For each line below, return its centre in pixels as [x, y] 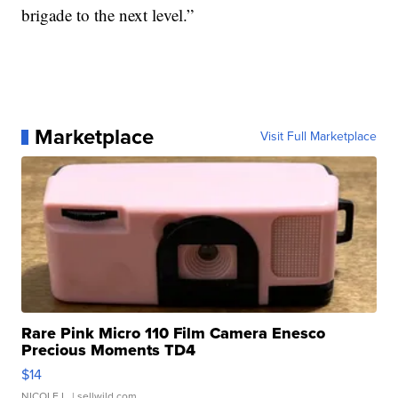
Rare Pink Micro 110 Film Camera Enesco [174, 334]
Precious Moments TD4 [109, 350]
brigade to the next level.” [108, 15]
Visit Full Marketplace [318, 137]
